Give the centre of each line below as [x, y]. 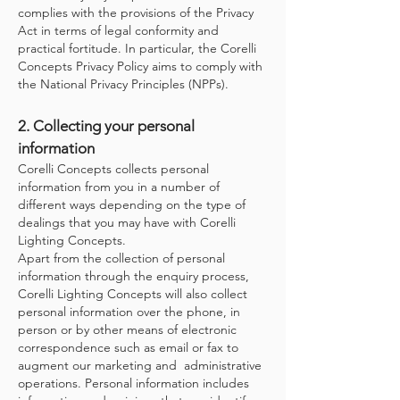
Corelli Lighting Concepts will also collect [133, 294]
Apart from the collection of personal [121, 258]
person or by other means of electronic [127, 329]
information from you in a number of [119, 187]
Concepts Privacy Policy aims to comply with [140, 66]
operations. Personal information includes [133, 383]
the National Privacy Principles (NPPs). [123, 84]
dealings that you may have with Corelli [127, 222]
